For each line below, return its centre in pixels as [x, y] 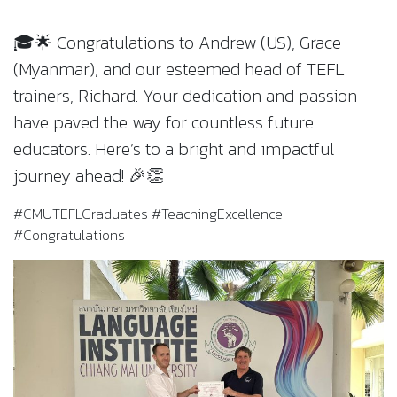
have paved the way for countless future [163, 122]
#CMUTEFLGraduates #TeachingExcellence [148, 213]
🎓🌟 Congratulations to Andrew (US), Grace [177, 42]
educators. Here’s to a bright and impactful [174, 148]
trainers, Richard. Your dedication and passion [185, 95]
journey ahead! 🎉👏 [89, 175]
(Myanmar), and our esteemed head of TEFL [179, 69]
